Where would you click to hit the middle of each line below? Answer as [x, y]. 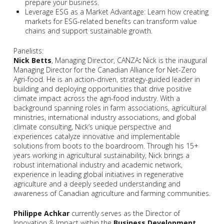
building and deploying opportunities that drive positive [102, 89]
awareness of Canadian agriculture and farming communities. [112, 193]
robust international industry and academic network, [98, 165]
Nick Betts [32, 60]
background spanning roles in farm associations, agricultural [110, 108]
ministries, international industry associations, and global [104, 117]
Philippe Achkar [41, 213]
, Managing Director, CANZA [95, 60]
